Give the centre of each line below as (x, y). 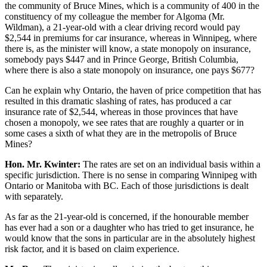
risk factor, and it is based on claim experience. (92, 249)
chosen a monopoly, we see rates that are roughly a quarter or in (124, 122)
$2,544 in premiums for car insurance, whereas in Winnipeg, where (131, 38)
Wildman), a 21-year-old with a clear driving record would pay (122, 27)
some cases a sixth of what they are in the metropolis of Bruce (121, 133)
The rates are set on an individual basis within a (170, 164)
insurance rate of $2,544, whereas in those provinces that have (121, 111)
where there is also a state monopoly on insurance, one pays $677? (130, 70)
